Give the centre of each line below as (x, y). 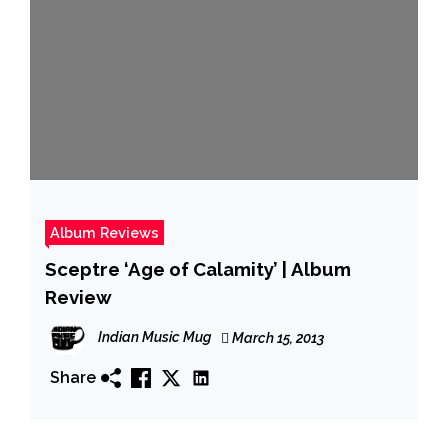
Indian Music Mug (154, 336)
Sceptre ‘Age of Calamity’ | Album (198, 268)
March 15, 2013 (276, 337)
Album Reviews (104, 232)
